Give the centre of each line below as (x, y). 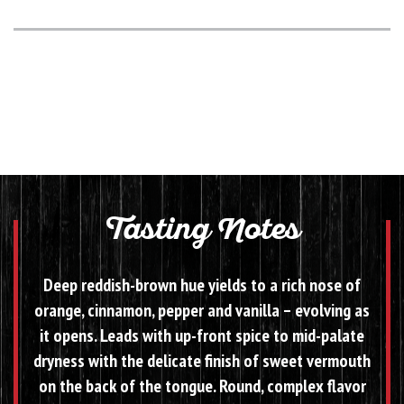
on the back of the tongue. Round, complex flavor (202, 386)
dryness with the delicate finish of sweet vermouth (202, 361)
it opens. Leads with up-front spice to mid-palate (202, 335)
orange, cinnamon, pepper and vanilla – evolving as (202, 310)
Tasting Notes (202, 232)
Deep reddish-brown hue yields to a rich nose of (202, 285)
